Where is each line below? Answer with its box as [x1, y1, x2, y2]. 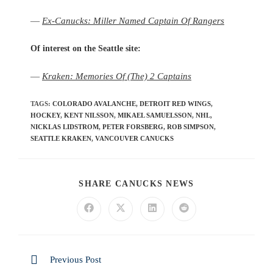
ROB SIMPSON [167, 123, 214, 130]
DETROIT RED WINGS [140, 100, 211, 107]
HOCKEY [30, 112, 60, 119]
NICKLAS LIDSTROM [30, 123, 99, 130]
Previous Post [50, 255, 101, 264]
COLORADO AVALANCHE [52, 100, 136, 107]
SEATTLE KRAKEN [30, 135, 91, 142]
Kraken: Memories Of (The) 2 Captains [42, 71, 191, 81]
